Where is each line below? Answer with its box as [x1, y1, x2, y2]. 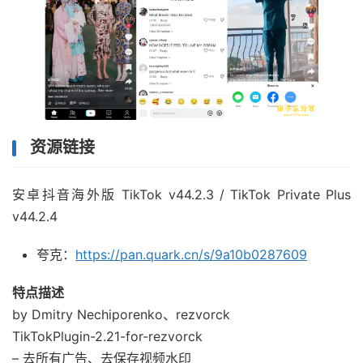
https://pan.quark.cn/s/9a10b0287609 [75, 246, 307, 263]
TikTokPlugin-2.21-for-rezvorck [12, 328, 203, 345]
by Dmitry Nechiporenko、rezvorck [12, 306, 230, 323]
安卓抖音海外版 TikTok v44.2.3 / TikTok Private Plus [12, 186, 351, 203]
